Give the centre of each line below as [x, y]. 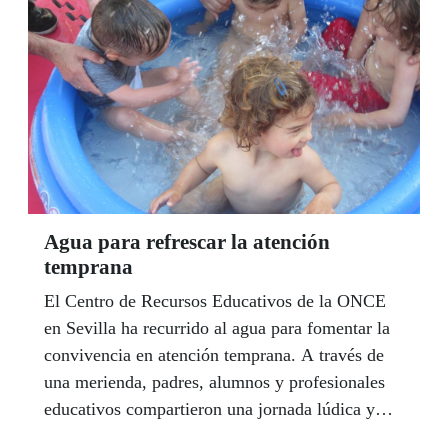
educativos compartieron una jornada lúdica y [209, 408]
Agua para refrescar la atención [187, 241]
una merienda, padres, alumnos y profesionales [214, 381]
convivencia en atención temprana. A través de [214, 354]
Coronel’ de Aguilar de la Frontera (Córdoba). [212, 14]
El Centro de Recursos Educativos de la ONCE [215, 300]
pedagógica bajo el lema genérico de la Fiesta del [223, 435]
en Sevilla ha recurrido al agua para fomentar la [217, 327]
